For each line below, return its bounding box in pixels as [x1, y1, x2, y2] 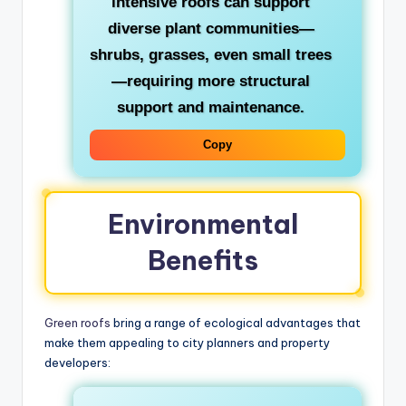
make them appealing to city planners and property [44, 334, 330, 350]
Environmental [108, 207, 298, 241]
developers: [44, 354, 111, 370]
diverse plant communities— [107, 19, 314, 37]
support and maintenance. [117, 98, 304, 116]
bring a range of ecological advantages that [111, 314, 361, 330]
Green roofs [44, 314, 111, 330]
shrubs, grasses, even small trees [90, 45, 332, 63]
